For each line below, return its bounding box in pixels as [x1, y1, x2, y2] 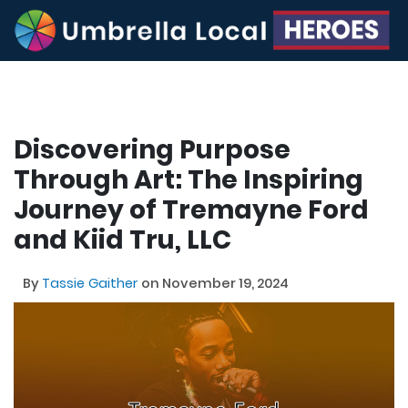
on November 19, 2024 [141, 273, 289, 292]
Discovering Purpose [14, 131, 291, 168]
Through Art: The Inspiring [14, 161, 363, 198]
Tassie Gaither [42, 273, 141, 292]
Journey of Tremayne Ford [14, 191, 369, 228]
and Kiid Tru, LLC [14, 221, 231, 258]
